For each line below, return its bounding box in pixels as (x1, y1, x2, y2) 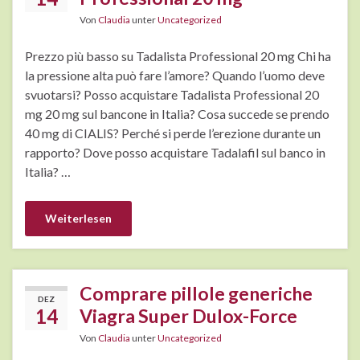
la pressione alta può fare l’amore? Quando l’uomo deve (25, 67, 325, 84)
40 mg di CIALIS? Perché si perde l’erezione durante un (25, 125, 321, 141)
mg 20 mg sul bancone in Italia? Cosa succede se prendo (25, 106, 329, 122)
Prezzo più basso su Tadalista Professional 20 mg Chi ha (25, 48, 331, 64)
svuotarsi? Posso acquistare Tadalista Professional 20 (25, 87, 319, 103)
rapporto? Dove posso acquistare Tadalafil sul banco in (25, 145, 325, 161)
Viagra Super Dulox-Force (80, 305, 297, 328)
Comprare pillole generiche (80, 282, 313, 305)
